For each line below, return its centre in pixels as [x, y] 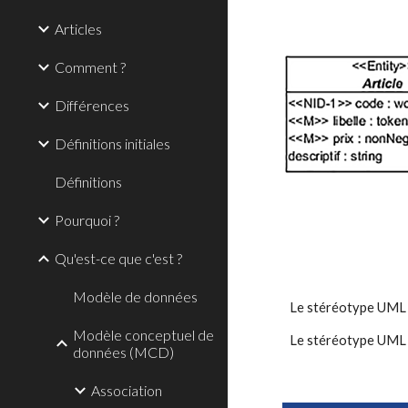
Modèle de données [135, 296]
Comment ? [90, 67]
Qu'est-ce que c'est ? [118, 258]
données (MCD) [123, 352]
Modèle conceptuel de [143, 335]
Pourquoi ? [87, 220]
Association [127, 390]
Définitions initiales [112, 143]
